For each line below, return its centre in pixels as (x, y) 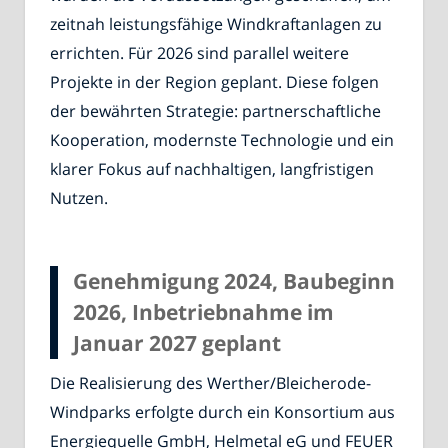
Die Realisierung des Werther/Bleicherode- (210, 383)
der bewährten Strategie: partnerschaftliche (215, 111)
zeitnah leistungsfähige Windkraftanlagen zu (216, 24)
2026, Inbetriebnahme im (203, 311)
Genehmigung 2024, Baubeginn (234, 280)
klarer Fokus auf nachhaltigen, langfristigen (212, 169)
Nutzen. (79, 198)
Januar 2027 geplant (177, 342)
